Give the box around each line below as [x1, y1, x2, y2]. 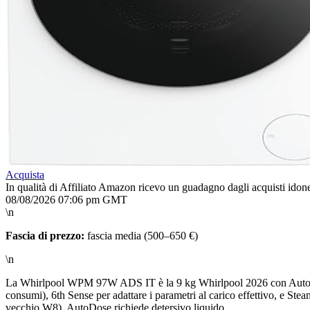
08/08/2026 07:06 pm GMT [6, 194, 127, 206]
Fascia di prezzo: [6, 230, 84, 242]
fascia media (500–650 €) [84, 230, 198, 242]
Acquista [6, 169, 44, 181]
